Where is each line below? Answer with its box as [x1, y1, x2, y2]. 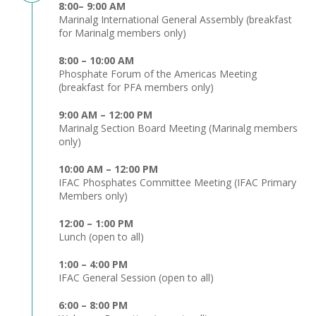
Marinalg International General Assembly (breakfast [59, 13, 292, 26]
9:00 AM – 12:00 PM [59, 108, 152, 121]
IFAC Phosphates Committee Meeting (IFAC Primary [59, 176, 296, 189]
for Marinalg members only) [59, 26, 186, 39]
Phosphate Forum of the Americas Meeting [59, 67, 257, 80]
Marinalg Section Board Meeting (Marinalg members [59, 121, 298, 135]
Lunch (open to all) [59, 230, 144, 243]
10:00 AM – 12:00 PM [59, 162, 158, 176]
